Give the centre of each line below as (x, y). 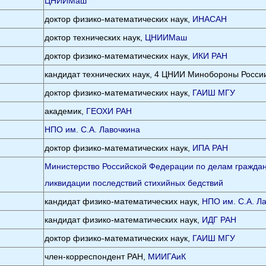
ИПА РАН (210, 148)
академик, (66, 111)
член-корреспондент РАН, (96, 256)
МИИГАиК (167, 256)
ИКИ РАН (210, 56)
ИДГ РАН (219, 220)
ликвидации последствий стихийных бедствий (135, 183)
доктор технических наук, (95, 37)
